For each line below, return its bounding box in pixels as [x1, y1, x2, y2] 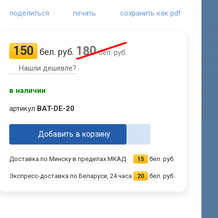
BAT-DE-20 [37, 104, 75, 113]
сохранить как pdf [120, 9, 181, 18]
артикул [9, 104, 37, 113]
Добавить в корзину [38, 129, 110, 139]
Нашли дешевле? [19, 64, 77, 73]
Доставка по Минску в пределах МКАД [9, 155, 127, 163]
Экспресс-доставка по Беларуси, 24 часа [9, 172, 132, 180]
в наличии [9, 86, 46, 95]
